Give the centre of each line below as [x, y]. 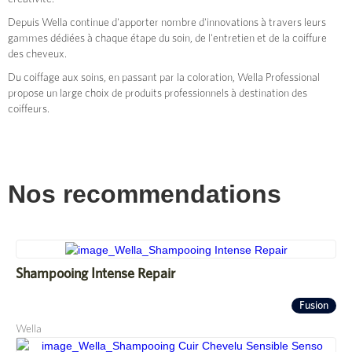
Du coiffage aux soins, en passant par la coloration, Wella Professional [164, 78]
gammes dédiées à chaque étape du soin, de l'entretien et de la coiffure [167, 39]
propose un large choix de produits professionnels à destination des [158, 94]
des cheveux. [37, 55]
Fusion [314, 305]
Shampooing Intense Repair [95, 274]
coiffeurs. [29, 110]
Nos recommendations [145, 194]
